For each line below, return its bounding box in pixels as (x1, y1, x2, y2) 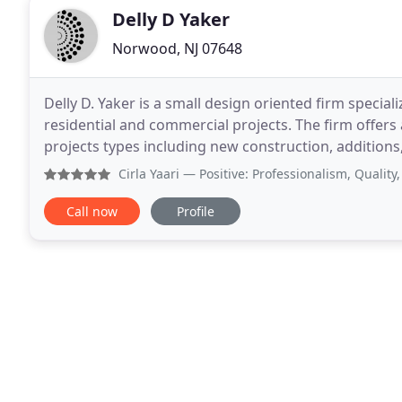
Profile (177, 203, 214, 220)
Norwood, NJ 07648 (112, 39, 242, 58)
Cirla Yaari (118, 165, 179, 182)
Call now (66, 203, 118, 220)
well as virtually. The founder (153, 158, 238, 178)
